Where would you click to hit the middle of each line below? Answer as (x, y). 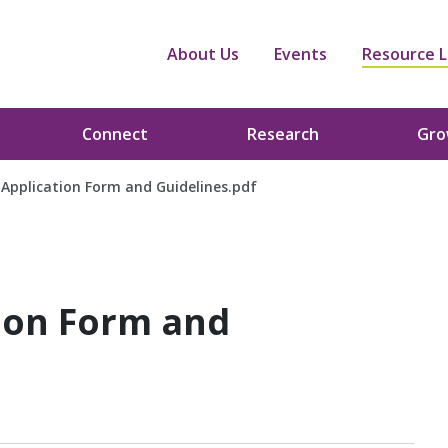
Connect (115, 134)
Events (300, 54)
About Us (203, 54)
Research (282, 134)
